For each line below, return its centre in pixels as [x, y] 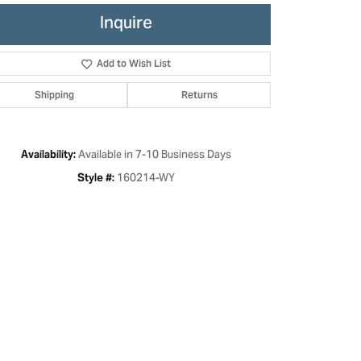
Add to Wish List [134, 63]
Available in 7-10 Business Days [154, 156]
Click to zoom [215, 224]
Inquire [126, 24]
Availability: [48, 154]
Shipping [54, 95]
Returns [199, 95]
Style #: [95, 178]
